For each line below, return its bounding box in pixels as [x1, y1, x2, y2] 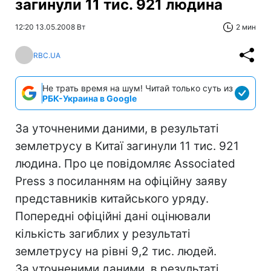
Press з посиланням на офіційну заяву [15, 174, 227, 188]
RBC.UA [33, 50, 60, 60]
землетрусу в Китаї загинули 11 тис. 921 [15, 139, 239, 153]
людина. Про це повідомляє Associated [15, 157, 235, 171]
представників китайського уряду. [15, 192, 209, 206]
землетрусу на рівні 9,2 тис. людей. [15, 244, 217, 258]
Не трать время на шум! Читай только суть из [42, 83, 233, 93]
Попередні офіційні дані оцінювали [15, 209, 211, 223]
